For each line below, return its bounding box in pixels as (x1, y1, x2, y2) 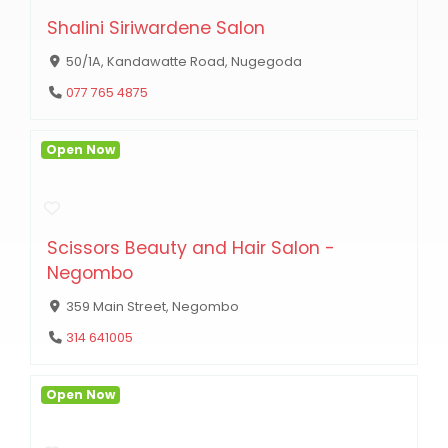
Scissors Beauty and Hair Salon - (47, 235, 335, 260)
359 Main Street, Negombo (65, 297, 239, 315)
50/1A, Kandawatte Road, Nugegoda (65, 52, 302, 70)
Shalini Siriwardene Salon (47, 15, 265, 40)
